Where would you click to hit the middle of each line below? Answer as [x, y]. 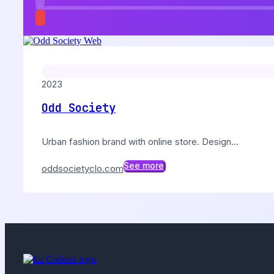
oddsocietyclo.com [83, 169]
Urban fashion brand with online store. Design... [140, 141]
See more [144, 165]
